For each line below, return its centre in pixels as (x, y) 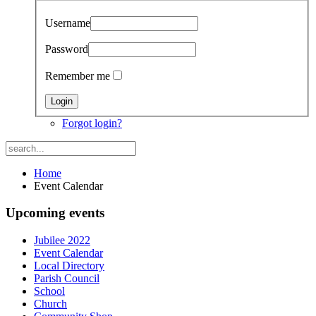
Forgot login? (92, 123)
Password (67, 49)
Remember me (78, 75)
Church (50, 304)
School (49, 291)
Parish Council (67, 279)
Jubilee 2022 (62, 241)
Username (68, 23)
